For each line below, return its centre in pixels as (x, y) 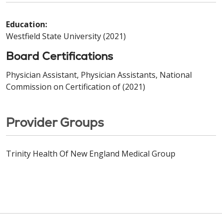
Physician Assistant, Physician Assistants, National (99, 75)
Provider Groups (55, 122)
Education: (27, 24)
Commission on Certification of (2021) (76, 86)
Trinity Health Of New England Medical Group (91, 153)
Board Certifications (59, 56)
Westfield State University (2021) (66, 36)
